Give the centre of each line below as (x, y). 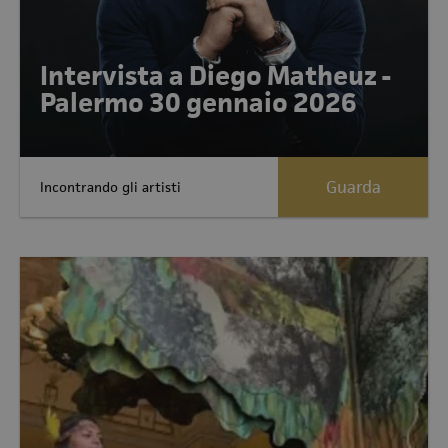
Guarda (353, 187)
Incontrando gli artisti (110, 186)
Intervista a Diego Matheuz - (215, 76)
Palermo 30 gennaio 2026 (198, 103)
